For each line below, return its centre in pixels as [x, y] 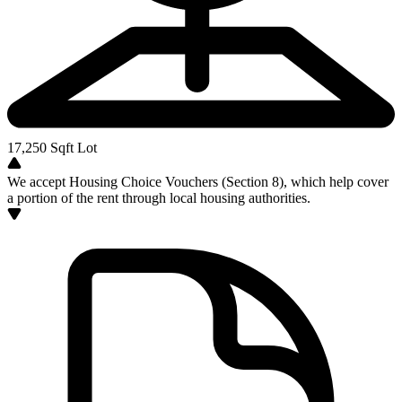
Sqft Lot [72, 148]
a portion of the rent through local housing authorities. [159, 198]
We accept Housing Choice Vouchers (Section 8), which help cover [198, 182]
